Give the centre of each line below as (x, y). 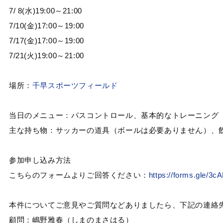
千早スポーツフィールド (75, 85)
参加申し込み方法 (40, 160)
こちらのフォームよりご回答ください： (79, 175)
